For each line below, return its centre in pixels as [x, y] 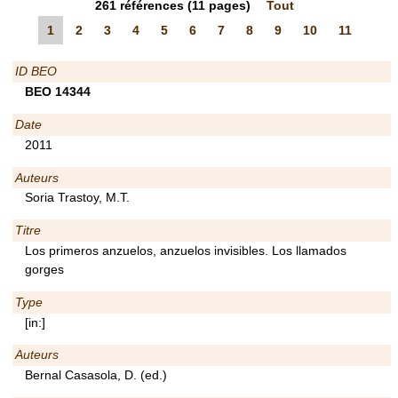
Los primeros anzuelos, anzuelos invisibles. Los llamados [186, 250]
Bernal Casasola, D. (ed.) [96, 375]
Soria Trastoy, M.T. [77, 198]
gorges [44, 269]
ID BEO [36, 72]
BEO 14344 [58, 92]
